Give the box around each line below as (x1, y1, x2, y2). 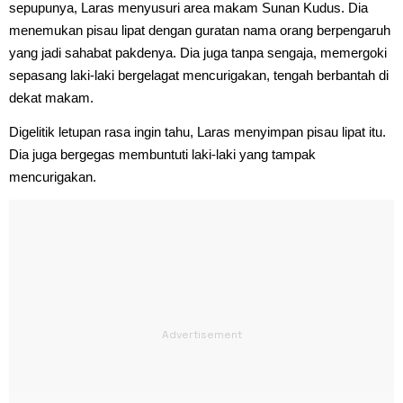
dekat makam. (9, 89, 94, 105)
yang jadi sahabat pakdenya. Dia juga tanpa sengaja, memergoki (9, 44, 387, 60)
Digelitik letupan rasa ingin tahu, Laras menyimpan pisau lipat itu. (9, 123, 386, 139)
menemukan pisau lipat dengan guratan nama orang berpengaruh (9, 22, 390, 38)
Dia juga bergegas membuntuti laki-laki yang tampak (9, 146, 316, 162)
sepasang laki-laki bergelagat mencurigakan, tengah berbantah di (9, 67, 389, 83)
